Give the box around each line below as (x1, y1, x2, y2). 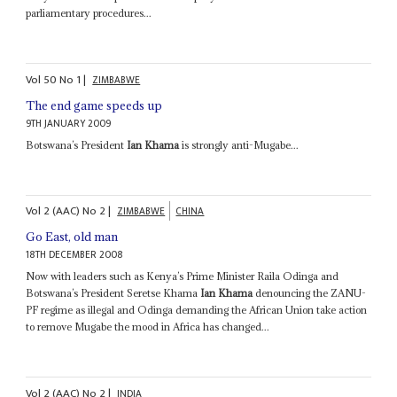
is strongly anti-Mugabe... (179, 137, 300, 152)
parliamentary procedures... (26, 6, 152, 20)
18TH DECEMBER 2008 (26, 246, 124, 264)
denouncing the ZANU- (253, 286, 367, 300)
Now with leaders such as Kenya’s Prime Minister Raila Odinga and (26, 269, 339, 284)
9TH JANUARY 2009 (26, 114, 112, 132)
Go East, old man (26, 229, 119, 245)
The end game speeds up (26, 97, 163, 113)
